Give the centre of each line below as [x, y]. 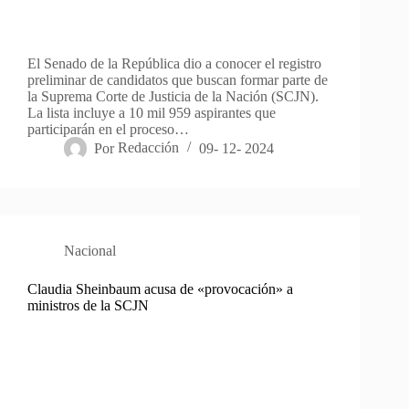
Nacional [90, 251]
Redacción [149, 148]
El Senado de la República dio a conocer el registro [174, 64]
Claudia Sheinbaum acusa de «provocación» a [160, 289]
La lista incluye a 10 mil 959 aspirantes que [152, 113]
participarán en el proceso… [108, 130]
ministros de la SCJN [88, 306]
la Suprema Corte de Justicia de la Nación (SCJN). [173, 97]
